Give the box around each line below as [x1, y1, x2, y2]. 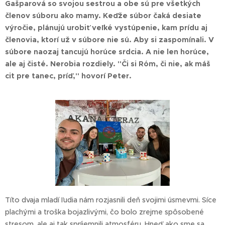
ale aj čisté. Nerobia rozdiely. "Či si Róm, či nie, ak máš [5, 59, 210, 68]
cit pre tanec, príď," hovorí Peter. [5, 71, 132, 80]
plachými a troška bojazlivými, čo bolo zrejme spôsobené [5, 207, 204, 217]
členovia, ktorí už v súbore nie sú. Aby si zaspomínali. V [5, 35, 214, 44]
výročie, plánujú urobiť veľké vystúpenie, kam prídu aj [5, 23, 207, 32]
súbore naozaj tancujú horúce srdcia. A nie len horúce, [5, 47, 209, 56]
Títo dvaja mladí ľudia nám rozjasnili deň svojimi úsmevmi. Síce [5, 195, 216, 205]
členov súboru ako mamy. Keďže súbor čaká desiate [5, 11, 201, 20]
